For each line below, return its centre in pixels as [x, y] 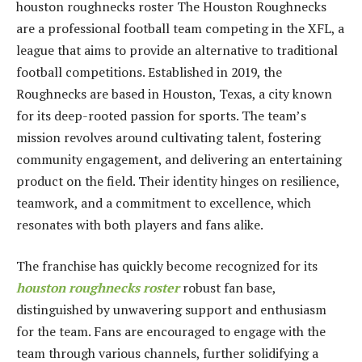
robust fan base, [229, 288]
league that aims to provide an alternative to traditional [177, 50]
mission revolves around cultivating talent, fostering [168, 137]
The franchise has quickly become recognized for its [167, 266]
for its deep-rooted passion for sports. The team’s [161, 115]
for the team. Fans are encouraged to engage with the [171, 332]
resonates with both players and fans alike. [140, 224]
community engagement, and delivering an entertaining [179, 159]
